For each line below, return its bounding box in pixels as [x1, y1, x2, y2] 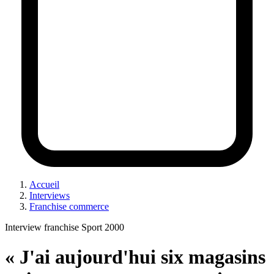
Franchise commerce [29, 201, 109, 212]
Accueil [29, 179, 59, 190]
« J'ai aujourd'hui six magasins [5, 246, 265, 268]
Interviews [29, 190, 70, 201]
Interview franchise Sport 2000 [5, 221, 124, 232]
